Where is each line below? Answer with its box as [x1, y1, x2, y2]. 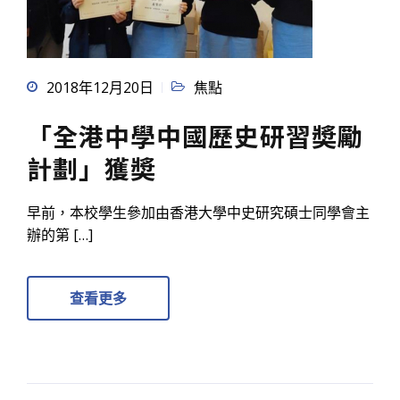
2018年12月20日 [46, 78, 154, 98]
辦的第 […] [27, 225, 93, 246]
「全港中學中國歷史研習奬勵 [27, 118, 363, 154]
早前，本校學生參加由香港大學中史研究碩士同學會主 [27, 203, 370, 223]
